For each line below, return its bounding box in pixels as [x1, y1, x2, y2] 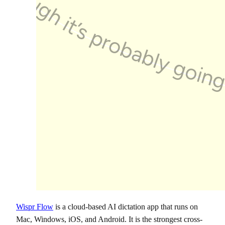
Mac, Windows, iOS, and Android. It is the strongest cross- [16, 214, 202, 223]
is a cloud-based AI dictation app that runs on [53, 202, 198, 211]
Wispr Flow [16, 202, 53, 211]
